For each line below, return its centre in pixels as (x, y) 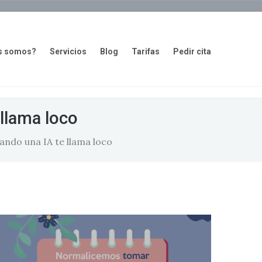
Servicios (68, 51)
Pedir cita (192, 51)
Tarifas (146, 51)
